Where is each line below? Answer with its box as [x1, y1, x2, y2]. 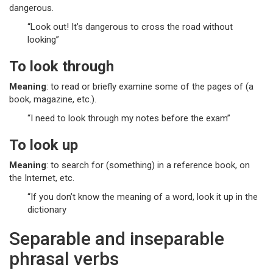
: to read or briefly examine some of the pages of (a [46, 81, 253, 92]
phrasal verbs [9, 248, 119, 269]
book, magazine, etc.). [9, 94, 96, 105]
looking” [27, 34, 59, 45]
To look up [9, 136, 78, 154]
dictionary [27, 204, 66, 215]
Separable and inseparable [9, 228, 224, 249]
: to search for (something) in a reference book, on [46, 160, 250, 171]
